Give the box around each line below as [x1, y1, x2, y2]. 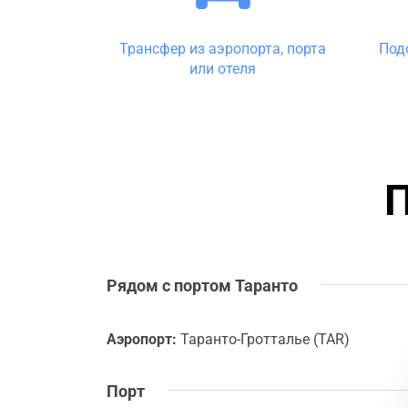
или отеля [189, 60, 256, 78]
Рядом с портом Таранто [107, 275, 298, 295]
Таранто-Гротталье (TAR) [177, 330, 350, 348]
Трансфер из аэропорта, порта [119, 40, 326, 58]
